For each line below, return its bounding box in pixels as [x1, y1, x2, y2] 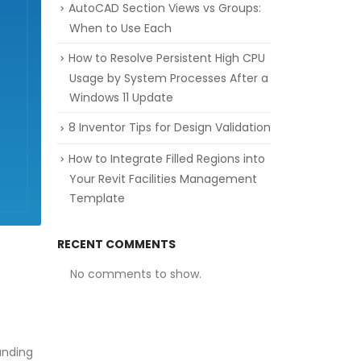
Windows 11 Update [69, 89, 173, 106]
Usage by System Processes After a [69, 70, 268, 87]
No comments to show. [70, 265, 201, 282]
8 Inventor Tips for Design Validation [68, 119, 271, 136]
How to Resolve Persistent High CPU [68, 50, 265, 67]
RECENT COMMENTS [57, 235, 176, 252]
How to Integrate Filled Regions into [68, 150, 265, 167]
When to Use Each [69, 20, 172, 37]
